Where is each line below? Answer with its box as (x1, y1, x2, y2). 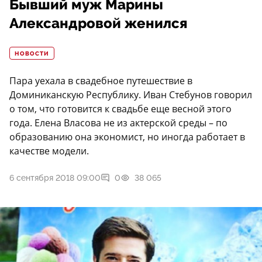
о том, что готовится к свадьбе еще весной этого (9, 102, 232, 116)
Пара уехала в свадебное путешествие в (9, 74, 192, 88)
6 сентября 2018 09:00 (9, 173, 101, 183)
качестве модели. (9, 144, 89, 158)
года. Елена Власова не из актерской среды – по (9, 116, 227, 130)
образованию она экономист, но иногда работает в (9, 130, 245, 144)
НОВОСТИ (15, 50, 49, 58)
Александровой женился (9, 15, 187, 32)
